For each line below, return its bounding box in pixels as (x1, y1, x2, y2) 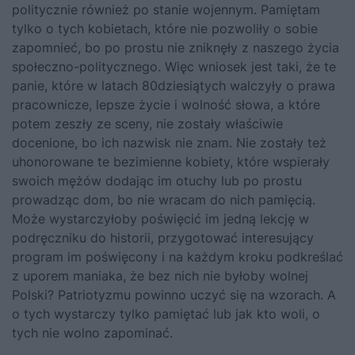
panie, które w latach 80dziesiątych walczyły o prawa (12, 78, 335, 94)
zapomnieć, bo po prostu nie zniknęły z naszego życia (12, 40, 339, 56)
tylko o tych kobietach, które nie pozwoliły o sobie (12, 21, 318, 37)
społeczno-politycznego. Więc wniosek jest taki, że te (12, 59, 336, 75)
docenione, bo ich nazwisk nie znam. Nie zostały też (12, 135, 326, 151)
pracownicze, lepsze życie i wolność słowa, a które (12, 97, 320, 113)
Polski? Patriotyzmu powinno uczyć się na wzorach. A (12, 287, 336, 303)
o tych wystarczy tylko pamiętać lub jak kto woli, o (12, 306, 320, 323)
